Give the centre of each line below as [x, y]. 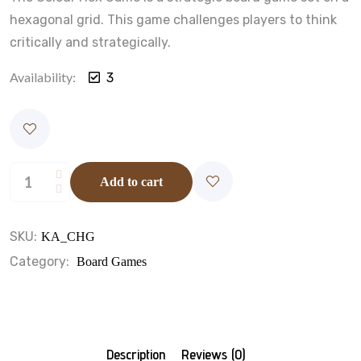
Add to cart [131, 181]
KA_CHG [68, 236]
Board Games [112, 261]
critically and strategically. [90, 42]
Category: [41, 261]
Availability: [43, 77]
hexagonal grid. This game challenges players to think [173, 19]
